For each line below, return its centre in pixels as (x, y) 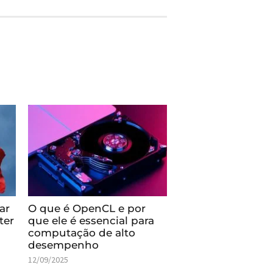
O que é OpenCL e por (87, 208)
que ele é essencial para (91, 220)
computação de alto (82, 232)
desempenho (64, 245)
